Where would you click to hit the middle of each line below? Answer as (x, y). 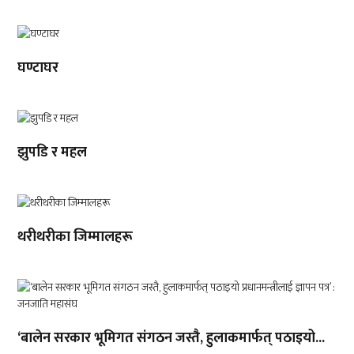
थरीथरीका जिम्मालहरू (75, 237)
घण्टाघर (38, 68)
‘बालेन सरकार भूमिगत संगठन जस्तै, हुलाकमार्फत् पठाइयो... (171, 338)
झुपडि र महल (53, 153)
